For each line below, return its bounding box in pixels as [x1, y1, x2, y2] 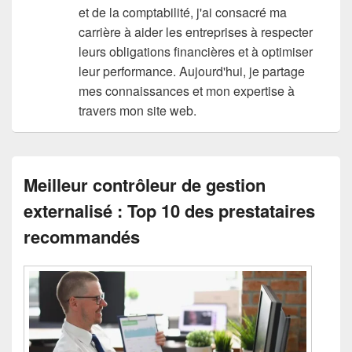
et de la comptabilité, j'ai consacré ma [78, 3, 287, 21]
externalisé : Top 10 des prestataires [24, 198, 315, 223]
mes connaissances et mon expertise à [78, 82, 295, 100]
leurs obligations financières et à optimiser [78, 42, 313, 60]
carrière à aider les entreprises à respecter [78, 23, 313, 41]
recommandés [24, 224, 140, 249]
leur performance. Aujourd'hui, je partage [78, 62, 305, 80]
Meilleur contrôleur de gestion [24, 172, 266, 197]
